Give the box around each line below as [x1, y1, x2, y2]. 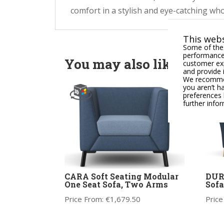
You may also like [64, 55, 177, 72]
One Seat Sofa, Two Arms [64, 179, 168, 190]
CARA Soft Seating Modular [64, 171, 178, 182]
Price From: [64, 194, 105, 204]
